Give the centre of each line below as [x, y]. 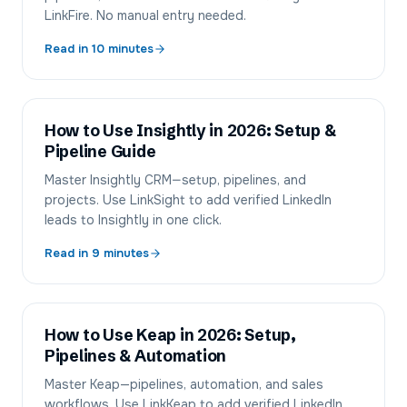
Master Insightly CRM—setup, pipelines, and [175, 180]
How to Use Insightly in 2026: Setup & [190, 131]
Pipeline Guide [100, 152]
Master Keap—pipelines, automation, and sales [184, 384]
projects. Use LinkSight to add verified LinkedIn [188, 200]
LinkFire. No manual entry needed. [145, 15]
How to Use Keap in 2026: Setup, [170, 335]
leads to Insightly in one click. [133, 220]
